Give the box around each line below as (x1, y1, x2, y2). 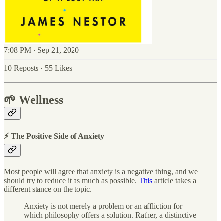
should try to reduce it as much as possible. (4, 176, 139, 185)
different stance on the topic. (4, 185, 92, 194)
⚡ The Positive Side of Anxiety (4, 132, 104, 141)
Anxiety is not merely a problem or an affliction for (24, 202, 182, 211)
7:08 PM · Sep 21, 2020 (4, 45, 79, 54)
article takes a (152, 176, 196, 185)
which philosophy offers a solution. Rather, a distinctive (24, 211, 196, 220)
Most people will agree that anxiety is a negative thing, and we (4, 167, 198, 176)
